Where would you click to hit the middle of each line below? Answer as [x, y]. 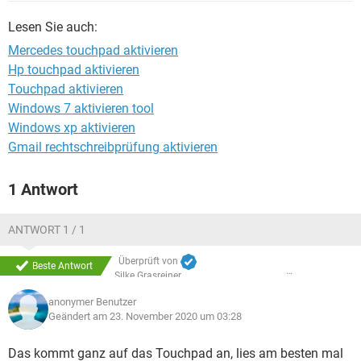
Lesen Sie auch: [53, 27]
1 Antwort [43, 189]
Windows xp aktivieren [72, 128]
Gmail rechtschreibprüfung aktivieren [113, 147]
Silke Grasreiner [148, 276]
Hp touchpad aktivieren [74, 70]
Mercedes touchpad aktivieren [93, 50]
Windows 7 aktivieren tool [81, 108]
